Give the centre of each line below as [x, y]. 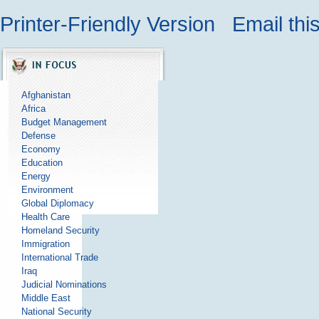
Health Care [45, 216]
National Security [56, 311]
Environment [47, 189]
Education [42, 162]
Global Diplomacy [57, 203]
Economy [41, 149]
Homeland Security [60, 230]
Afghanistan [46, 95]
